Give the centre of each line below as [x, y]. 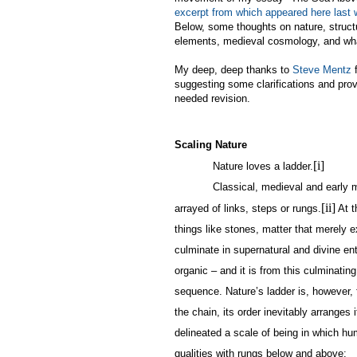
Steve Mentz [322, 69]
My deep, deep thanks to [233, 69]
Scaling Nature [211, 144]
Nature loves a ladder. [263, 166]
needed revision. [212, 98]
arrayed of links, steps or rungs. [248, 208]
